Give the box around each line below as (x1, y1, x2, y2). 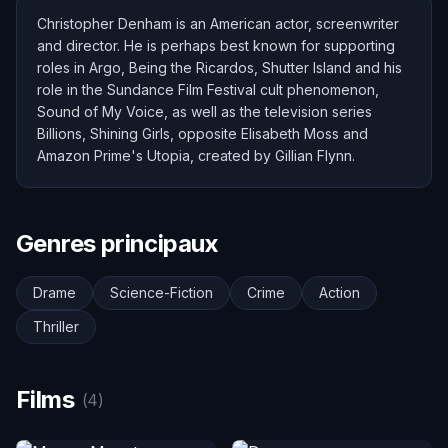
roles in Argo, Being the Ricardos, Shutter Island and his (37, 59, 402, 76)
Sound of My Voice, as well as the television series (37, 103, 372, 120)
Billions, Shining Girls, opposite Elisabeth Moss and (37, 125, 368, 142)
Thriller (33, 318, 79, 335)
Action (319, 284, 360, 301)
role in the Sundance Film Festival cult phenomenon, (37, 81, 379, 98)
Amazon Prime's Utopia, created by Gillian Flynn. (37, 147, 355, 164)
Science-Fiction (110, 284, 213, 301)
